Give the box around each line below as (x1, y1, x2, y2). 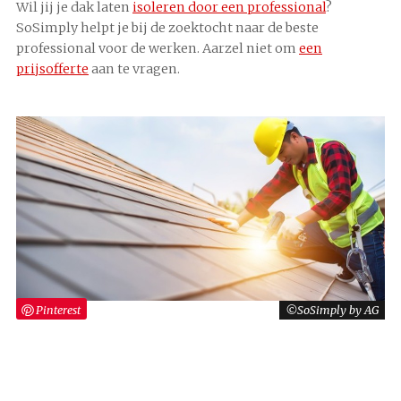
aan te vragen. (89, 61, 180, 78)
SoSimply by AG (296, 303, 380, 317)
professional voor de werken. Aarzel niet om (16, 40, 299, 57)
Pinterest (36, 303, 81, 317)
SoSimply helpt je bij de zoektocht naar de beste (16, 20, 319, 37)
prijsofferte (16, 61, 89, 78)
